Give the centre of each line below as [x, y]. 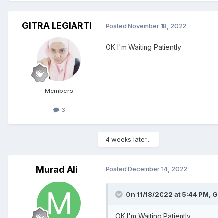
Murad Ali [57, 169]
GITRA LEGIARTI [57, 25]
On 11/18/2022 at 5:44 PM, [169, 194]
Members [59, 90]
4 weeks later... [128, 139]
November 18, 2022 [157, 26]
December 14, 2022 [158, 169]
